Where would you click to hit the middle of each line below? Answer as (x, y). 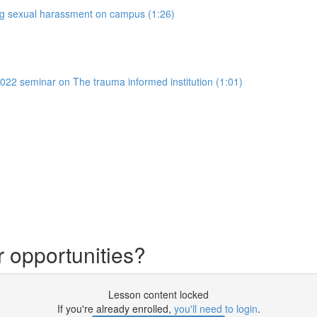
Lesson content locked (158, 294)
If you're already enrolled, (115, 309)
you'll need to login (215, 309)
